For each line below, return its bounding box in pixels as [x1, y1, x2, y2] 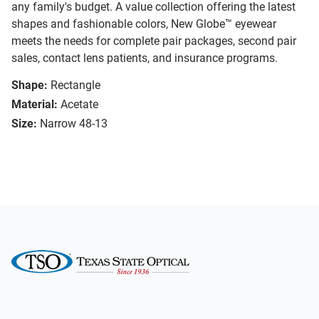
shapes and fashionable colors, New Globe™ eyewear [11, 17, 276, 31]
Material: [11, 98, 58, 112]
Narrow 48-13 [40, 117, 108, 131]
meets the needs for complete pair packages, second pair [11, 34, 296, 48]
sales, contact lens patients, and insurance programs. [11, 51, 278, 66]
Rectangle [51, 78, 100, 93]
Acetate [61, 98, 98, 112]
